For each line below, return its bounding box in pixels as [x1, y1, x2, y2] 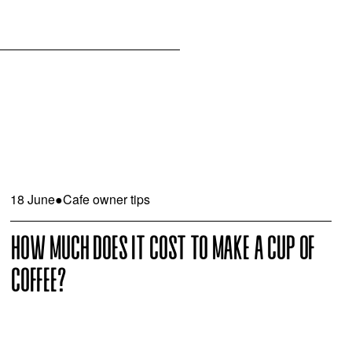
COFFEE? [9, 265, 66, 299]
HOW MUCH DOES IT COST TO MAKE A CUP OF [9, 233, 315, 266]
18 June [9, 189, 55, 208]
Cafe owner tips [62, 189, 150, 208]
